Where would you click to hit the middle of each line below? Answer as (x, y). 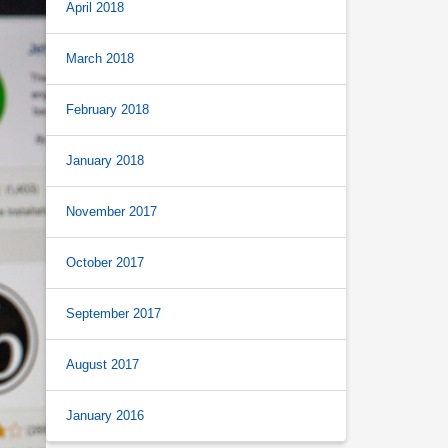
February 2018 (107, 109)
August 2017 (102, 364)
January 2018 (105, 160)
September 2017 (113, 313)
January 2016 (105, 415)
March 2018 (100, 58)
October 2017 (105, 262)
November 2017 (111, 211)
